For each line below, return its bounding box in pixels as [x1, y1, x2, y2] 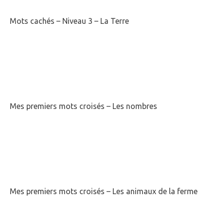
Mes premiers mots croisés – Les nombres [10, 102, 157, 111]
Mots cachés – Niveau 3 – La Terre [10, 17, 129, 26]
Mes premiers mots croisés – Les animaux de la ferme [10, 187, 198, 196]
